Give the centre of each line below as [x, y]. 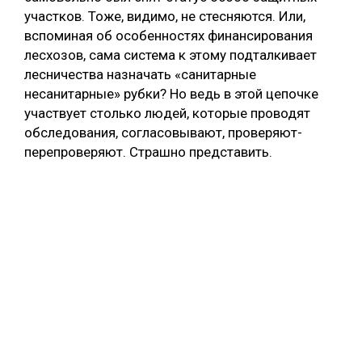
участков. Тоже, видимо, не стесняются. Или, [165, 16]
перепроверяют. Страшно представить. [148, 152]
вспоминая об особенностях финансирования [168, 35]
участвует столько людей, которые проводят [167, 113]
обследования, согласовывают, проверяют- [163, 132]
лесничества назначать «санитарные [140, 74]
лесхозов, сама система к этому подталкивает [170, 55]
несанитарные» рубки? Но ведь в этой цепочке [171, 93]
